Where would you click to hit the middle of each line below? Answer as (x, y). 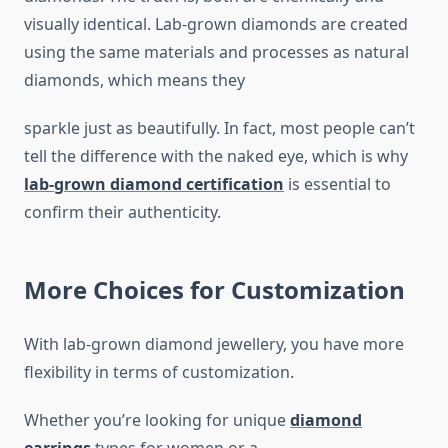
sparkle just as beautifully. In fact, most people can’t (219, 128)
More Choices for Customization (214, 290)
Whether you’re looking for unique (157, 420)
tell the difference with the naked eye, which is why (216, 156)
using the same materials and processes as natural (216, 52)
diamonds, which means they (134, 80)
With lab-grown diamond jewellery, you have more (214, 344)
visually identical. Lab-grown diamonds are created (216, 24)
